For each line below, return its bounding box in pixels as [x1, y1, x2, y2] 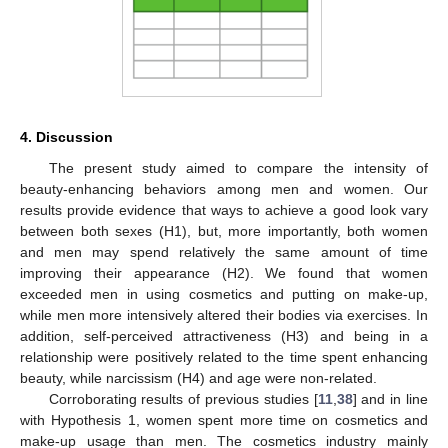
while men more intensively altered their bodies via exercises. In [20, 306, 428, 323]
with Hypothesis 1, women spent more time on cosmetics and [20, 411, 428, 428]
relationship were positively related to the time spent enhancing [20, 348, 428, 365]
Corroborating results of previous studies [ [48, 390, 318, 407]
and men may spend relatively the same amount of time [20, 243, 428, 260]
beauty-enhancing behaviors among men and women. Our [20, 180, 428, 197]
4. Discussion [20, 128, 113, 145]
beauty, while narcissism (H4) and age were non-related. [20, 369, 377, 386]
